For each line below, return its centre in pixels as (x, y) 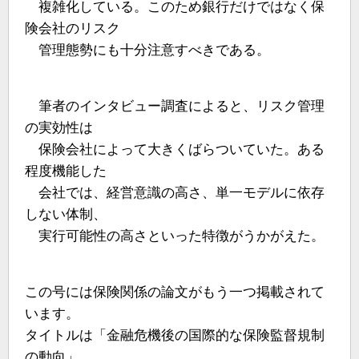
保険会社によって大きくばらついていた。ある (175, 149)
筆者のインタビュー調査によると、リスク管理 (175, 106)
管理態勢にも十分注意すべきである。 (147, 50)
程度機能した (66, 171)
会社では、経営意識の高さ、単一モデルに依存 (175, 192)
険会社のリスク (73, 28)
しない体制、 (66, 214)
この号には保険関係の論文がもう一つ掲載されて (175, 292)
